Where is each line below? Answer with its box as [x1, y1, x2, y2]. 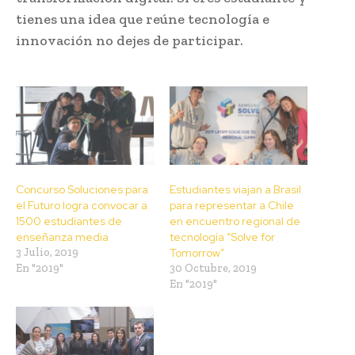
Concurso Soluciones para [16, 182, 148, 197]
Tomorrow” [170, 246, 224, 261]
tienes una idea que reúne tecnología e [16, 10, 269, 28]
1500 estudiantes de [16, 214, 122, 229]
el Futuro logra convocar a [16, 198, 147, 213]
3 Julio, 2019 [16, 246, 78, 260]
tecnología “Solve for [170, 230, 275, 245]
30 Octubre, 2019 [170, 261, 257, 276]
